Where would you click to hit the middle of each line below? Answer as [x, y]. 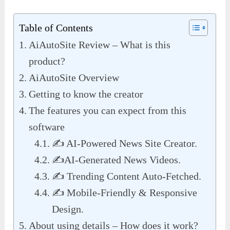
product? [47, 61]
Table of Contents [56, 28]
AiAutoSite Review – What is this [100, 45]
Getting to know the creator [86, 94]
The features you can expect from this [108, 111]
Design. [68, 209]
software [47, 127]
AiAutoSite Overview [74, 78]
